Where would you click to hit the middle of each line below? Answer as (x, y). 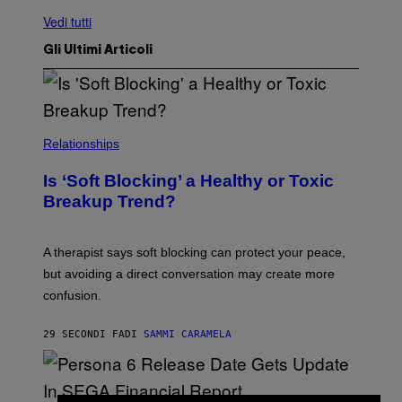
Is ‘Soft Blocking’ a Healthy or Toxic (188, 180)
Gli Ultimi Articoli (98, 50)
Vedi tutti (67, 21)
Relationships (81, 143)
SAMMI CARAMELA (188, 334)
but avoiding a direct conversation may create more (189, 273)
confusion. (72, 295)
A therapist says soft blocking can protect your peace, (194, 252)
